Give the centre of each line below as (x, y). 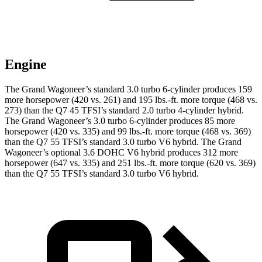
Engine (26, 65)
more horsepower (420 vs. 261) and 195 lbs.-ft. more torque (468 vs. (131, 100)
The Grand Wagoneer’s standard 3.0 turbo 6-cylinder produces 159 (128, 89)
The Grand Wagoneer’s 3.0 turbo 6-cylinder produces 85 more (120, 121)
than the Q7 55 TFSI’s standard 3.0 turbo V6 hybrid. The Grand (123, 142)
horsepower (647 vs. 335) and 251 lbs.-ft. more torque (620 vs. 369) (130, 163)
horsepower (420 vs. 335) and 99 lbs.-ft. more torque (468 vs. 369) (128, 132)
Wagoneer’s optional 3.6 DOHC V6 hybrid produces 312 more (121, 153)
